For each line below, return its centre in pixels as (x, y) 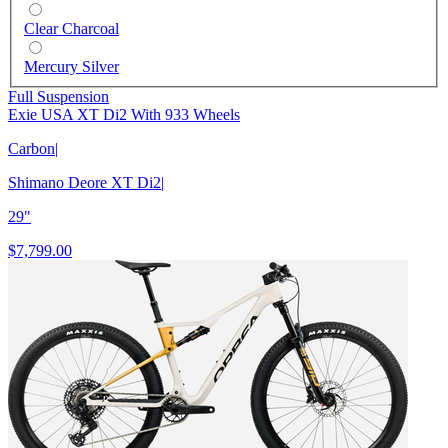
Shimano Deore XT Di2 (84, 182)
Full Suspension (58, 96)
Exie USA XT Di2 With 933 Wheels (124, 114)
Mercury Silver (71, 66)
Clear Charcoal (71, 28)
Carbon (31, 148)
